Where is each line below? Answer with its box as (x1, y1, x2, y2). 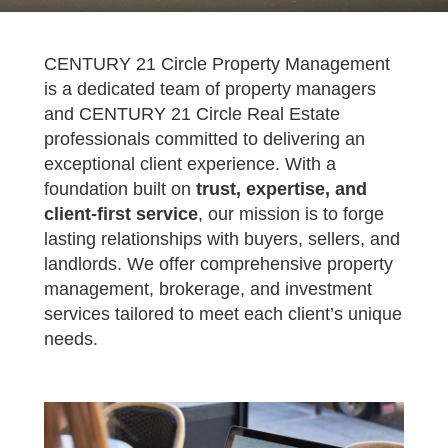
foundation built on (44, 179, 196, 199)
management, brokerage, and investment (44, 279, 372, 299)
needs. (44, 329, 98, 349)
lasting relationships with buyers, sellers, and (44, 229, 400, 249)
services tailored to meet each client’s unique (44, 304, 402, 324)
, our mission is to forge (198, 204, 384, 224)
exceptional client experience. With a (44, 154, 336, 174)
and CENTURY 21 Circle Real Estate (44, 104, 340, 124)
